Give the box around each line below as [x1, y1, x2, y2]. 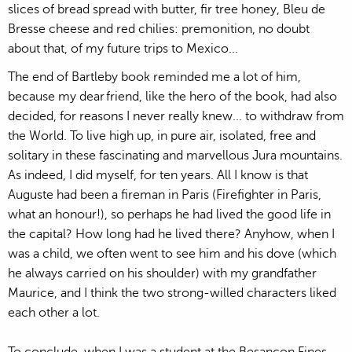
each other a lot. [8, 305, 100, 320]
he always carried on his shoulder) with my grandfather [8, 266, 317, 280]
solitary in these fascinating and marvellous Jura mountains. [8, 148, 343, 163]
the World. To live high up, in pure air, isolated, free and [8, 128, 316, 143]
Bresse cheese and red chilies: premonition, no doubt [8, 21, 310, 36]
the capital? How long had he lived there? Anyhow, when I [8, 226, 335, 241]
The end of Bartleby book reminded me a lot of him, [8, 69, 301, 84]
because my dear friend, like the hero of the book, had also [8, 89, 337, 104]
